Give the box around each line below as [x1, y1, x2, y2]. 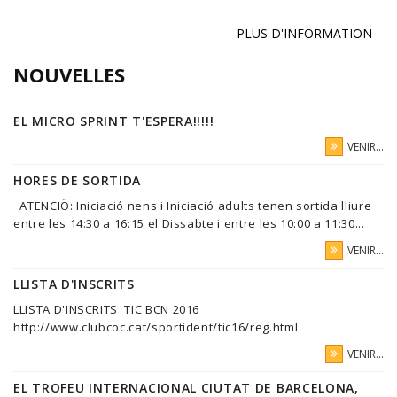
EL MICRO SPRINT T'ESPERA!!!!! [13, 113, 214, 130]
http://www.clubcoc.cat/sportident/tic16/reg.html [13, 319, 299, 336]
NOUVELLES [13, 61, 125, 89]
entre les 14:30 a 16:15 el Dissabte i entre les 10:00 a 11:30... [13, 215, 365, 232]
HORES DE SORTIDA [13, 172, 142, 190]
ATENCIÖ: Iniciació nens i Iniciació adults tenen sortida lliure [13, 198, 372, 214]
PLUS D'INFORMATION [237, 25, 372, 43]
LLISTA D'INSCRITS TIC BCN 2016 [13, 301, 200, 318]
